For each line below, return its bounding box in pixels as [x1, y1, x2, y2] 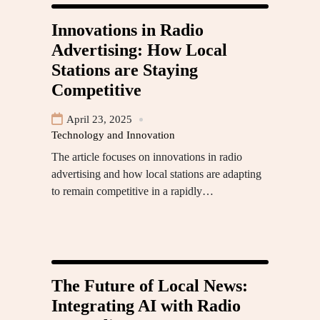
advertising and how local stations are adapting [51, 168, 261, 181]
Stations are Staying [51, 61, 198, 80]
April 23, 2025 [66, 114, 132, 126]
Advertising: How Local [51, 41, 227, 60]
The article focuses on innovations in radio [51, 151, 242, 164]
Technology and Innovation [51, 129, 175, 141]
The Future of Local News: [51, 276, 248, 296]
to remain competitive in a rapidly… [51, 185, 214, 198]
